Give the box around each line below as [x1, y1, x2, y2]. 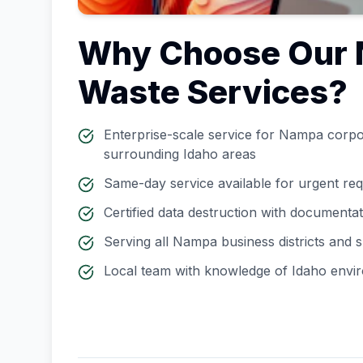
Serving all [104, 233, 173, 250]
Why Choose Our [78, 33, 355, 73]
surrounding [104, 146, 183, 162]
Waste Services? [78, 72, 348, 112]
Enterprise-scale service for [104, 126, 279, 143]
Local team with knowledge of [104, 263, 292, 279]
